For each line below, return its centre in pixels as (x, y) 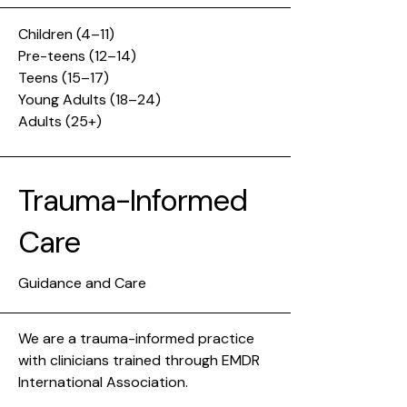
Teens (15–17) (64, 78)
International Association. (103, 382)
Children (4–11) (66, 34)
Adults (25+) (60, 121)
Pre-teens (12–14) (77, 56)
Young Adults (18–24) (89, 99)
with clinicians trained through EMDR (139, 360)
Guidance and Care (82, 283)
